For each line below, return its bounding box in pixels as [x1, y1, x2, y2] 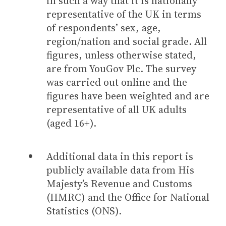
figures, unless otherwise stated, [46, 47, 196, 62]
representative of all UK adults [46, 102, 187, 117]
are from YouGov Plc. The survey [46, 61, 196, 76]
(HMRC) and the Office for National [46, 190, 209, 204]
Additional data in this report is [46, 149, 193, 163]
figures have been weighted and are [46, 88, 209, 103]
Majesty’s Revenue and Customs [46, 176, 192, 191]
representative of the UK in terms [46, 7, 201, 21]
